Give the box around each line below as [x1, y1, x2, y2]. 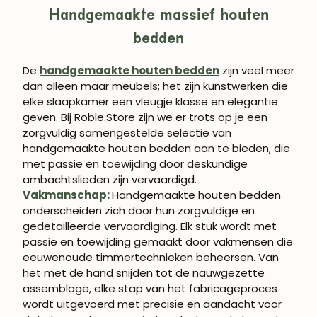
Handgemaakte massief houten [48, 4, 269, 24]
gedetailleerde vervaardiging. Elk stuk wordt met [23, 218, 277, 234]
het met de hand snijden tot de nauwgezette [23, 265, 265, 280]
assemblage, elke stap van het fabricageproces [23, 280, 277, 296]
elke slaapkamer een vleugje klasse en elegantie [23, 93, 278, 109]
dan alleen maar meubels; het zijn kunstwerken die [23, 78, 288, 93]
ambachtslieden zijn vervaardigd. [23, 171, 197, 187]
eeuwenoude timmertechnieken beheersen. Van [23, 249, 279, 265]
